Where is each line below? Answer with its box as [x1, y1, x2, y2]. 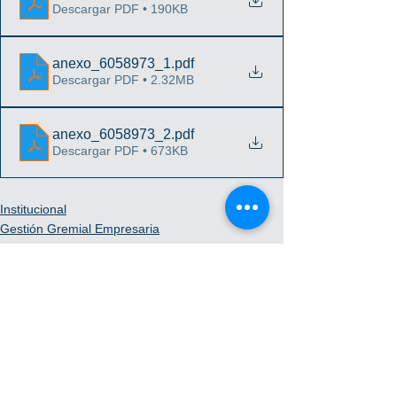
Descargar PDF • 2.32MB [52, 73, 194, 87]
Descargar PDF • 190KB [52, 2, 188, 16]
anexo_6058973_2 [52, 127, 171, 142]
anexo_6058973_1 [52, 56, 171, 71]
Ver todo [237, 381, 284, 395]
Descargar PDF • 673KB [52, 144, 188, 158]
